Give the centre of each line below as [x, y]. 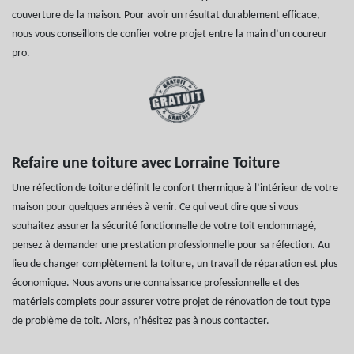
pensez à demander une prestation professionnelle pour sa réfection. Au [171, 245]
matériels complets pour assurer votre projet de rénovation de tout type [171, 302]
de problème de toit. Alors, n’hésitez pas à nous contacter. [141, 321]
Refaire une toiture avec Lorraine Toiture [146, 163]
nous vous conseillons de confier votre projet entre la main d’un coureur [169, 34]
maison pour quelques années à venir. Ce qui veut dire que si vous [155, 207]
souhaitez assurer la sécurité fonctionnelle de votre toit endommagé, [164, 226]
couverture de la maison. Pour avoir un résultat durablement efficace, [166, 15]
